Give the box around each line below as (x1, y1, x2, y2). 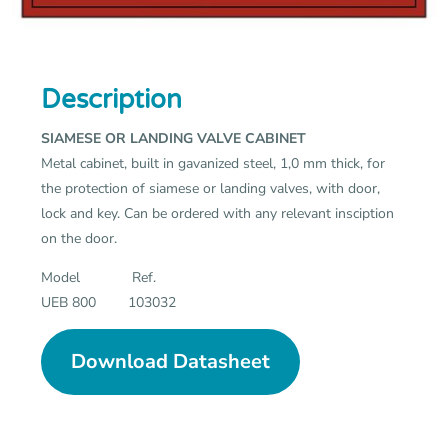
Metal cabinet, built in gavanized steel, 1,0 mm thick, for (41, 153, 386, 173)
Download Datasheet (71, 347, 271, 375)
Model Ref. (41, 267, 157, 287)
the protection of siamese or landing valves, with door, (41, 178, 381, 198)
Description (41, 83, 183, 115)
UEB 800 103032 (41, 292, 177, 312)
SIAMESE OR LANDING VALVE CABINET (41, 128, 307, 148)
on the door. (41, 228, 118, 248)
